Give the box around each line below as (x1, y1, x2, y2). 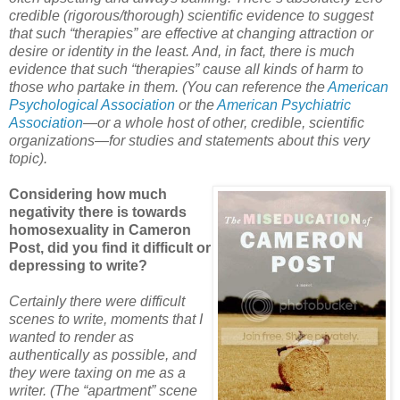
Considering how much (9, 186, 167, 202)
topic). (9, 150, 47, 166)
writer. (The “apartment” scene (9, 382, 197, 398)
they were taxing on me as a (9, 364, 186, 380)
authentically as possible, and (9, 346, 196, 362)
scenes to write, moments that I (9, 311, 203, 327)
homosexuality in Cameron (9, 221, 191, 237)
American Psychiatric (217, 96, 351, 112)
